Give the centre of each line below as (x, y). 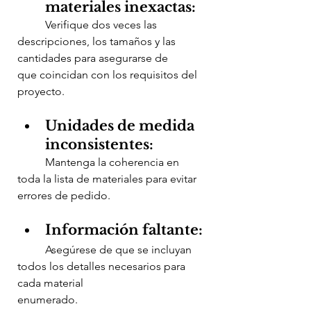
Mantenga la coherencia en (31, 162)
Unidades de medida (121, 125)
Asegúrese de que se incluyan (31, 249)
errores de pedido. (64, 195)
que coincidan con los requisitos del (109, 74)
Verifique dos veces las (31, 24)
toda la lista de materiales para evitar (108, 178)
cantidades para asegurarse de (94, 58)
